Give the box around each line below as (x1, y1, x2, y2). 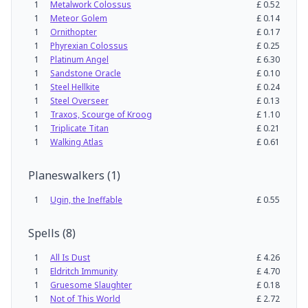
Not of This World (50, 293, 120, 305)
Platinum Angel (50, 54, 109, 65)
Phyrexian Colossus (50, 40, 128, 52)
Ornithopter (50, 26, 97, 38)
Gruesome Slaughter (50, 279, 132, 291)
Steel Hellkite (50, 81, 100, 93)
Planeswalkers (28, 168, 104, 183)
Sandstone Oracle (50, 67, 121, 79)
